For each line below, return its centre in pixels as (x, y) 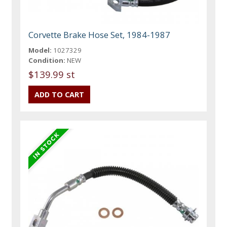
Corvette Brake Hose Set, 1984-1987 (100, 35)
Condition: (47, 61)
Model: (40, 50)
